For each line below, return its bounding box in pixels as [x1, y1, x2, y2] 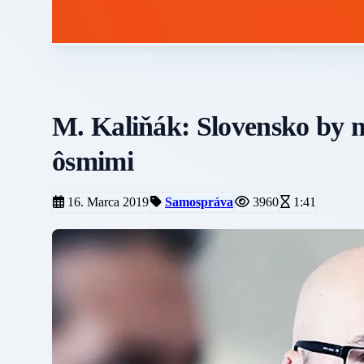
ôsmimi [52, 145, 133, 177]
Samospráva [165, 195, 233, 210]
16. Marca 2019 [64, 195, 149, 210]
